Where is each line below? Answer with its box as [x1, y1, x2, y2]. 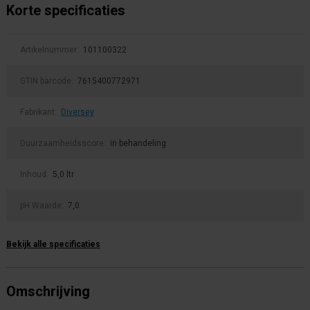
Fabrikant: [20, 107, 59, 117]
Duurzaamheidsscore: [20, 138, 108, 148]
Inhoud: [20, 170, 51, 179]
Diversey [61, 107, 94, 117]
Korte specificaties [6, 2, 125, 19]
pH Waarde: [20, 201, 66, 210]
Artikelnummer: [20, 45, 81, 55]
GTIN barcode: [20, 76, 75, 86]
